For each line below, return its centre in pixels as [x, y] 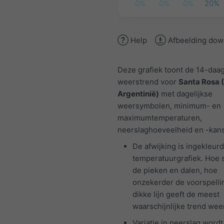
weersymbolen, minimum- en [169, 106]
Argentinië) [138, 94]
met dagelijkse [186, 94]
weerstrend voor [148, 82]
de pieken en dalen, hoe [175, 170]
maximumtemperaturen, [160, 118]
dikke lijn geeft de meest [176, 194]
